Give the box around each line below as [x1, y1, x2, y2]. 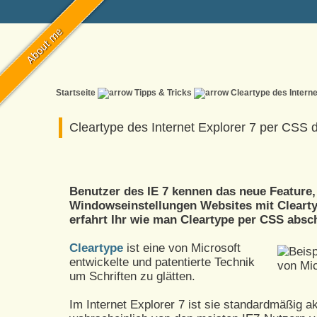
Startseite [56, 88, 96, 98]
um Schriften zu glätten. [69, 270, 195, 283]
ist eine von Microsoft [123, 241, 241, 255]
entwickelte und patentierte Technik [69, 255, 255, 269]
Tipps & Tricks [134, 88, 192, 98]
